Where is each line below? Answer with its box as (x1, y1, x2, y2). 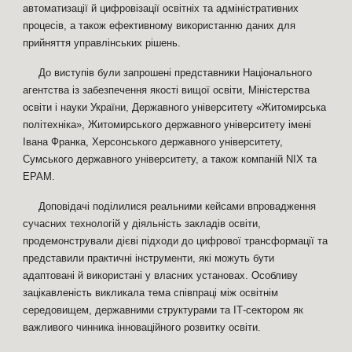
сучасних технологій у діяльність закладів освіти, (23, 218, 262, 229)
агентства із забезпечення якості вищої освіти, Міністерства (23, 84, 310, 96)
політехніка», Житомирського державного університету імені (23, 119, 312, 130)
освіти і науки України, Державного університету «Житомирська (23, 101, 327, 113)
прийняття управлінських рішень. (23, 37, 181, 49)
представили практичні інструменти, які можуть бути (23, 252, 275, 264)
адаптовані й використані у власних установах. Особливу (23, 269, 299, 281)
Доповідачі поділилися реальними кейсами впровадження (38, 200, 317, 212)
